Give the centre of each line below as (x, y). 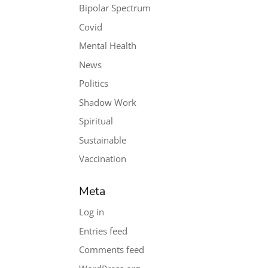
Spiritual (96, 121)
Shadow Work (108, 102)
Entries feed (103, 231)
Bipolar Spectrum (115, 8)
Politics (94, 83)
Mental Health (108, 45)
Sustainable (103, 140)
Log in (92, 212)
